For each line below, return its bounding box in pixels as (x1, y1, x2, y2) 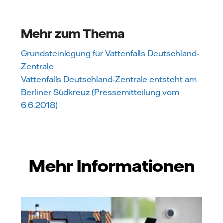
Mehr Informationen (28, 155, 195, 176)
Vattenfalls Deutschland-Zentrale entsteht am (21, 74, 197, 84)
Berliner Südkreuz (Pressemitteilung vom (21, 87, 180, 97)
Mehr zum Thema (21, 25, 124, 40)
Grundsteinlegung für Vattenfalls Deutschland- (21, 48, 199, 58)
